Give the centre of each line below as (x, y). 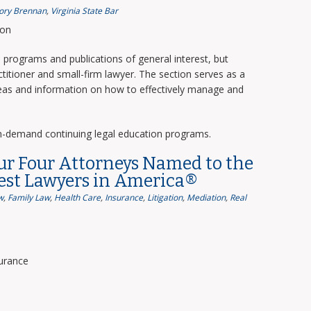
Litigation (165, 197)
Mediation (206, 197)
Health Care (77, 197)
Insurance (124, 197)
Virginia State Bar (84, 11)
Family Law (28, 197)
